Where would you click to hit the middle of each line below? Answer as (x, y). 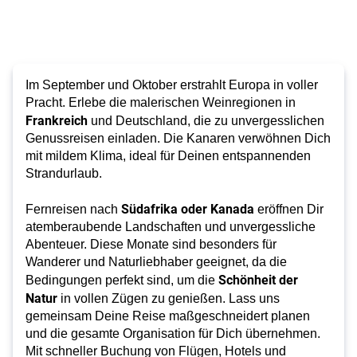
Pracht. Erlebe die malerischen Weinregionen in (161, 103)
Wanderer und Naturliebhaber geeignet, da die (156, 262)
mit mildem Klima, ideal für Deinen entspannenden (168, 156)
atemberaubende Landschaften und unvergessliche (171, 227)
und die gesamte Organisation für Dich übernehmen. (173, 334)
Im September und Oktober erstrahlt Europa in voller (172, 85)
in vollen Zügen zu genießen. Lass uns (170, 299)
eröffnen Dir (289, 210)
